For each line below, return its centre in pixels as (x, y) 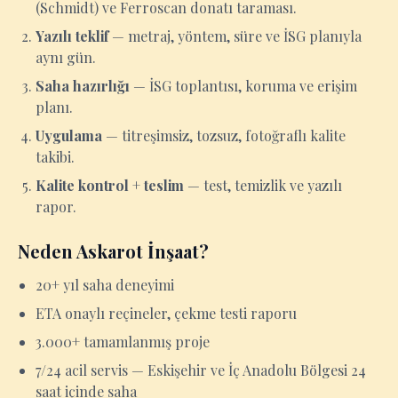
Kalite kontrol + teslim (110, 185)
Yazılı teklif (72, 36)
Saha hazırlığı (83, 86)
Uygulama (69, 135)
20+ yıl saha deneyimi (105, 285)
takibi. (55, 157)
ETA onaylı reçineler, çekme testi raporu (166, 313)
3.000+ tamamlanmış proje (123, 342)
